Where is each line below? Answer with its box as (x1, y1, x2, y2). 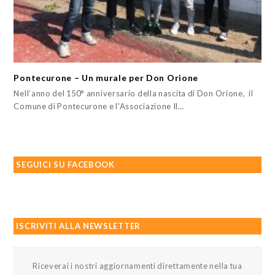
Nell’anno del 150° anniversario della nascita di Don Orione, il (14, 88, 254, 99)
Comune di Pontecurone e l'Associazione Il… (14, 101, 184, 112)
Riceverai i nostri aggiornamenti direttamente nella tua (33, 261, 242, 271)
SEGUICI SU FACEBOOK (16, 160, 115, 170)
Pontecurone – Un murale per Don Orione (14, 72, 199, 83)
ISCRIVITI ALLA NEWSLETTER (16, 221, 141, 231)
